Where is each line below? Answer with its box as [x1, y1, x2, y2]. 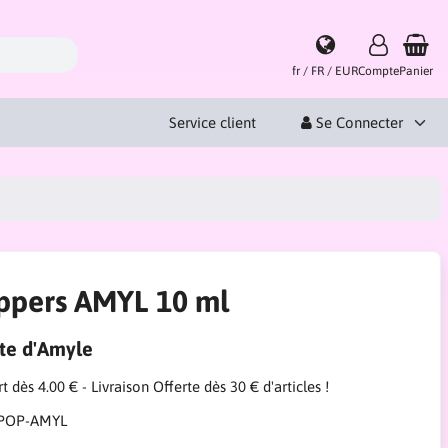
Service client [169, 113, 256, 131]
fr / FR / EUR [292, 63, 358, 78]
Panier [399, 63, 433, 78]
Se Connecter [312, 113, 403, 131]
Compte [358, 63, 399, 78]
